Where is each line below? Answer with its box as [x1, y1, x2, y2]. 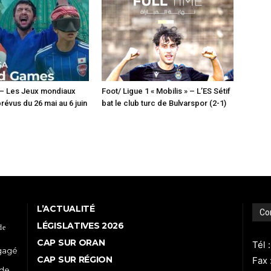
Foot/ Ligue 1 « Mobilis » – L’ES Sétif [102, 87, 230, 96]
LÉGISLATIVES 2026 [37, 220, 124, 232]
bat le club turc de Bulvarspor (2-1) [102, 99, 226, 108]
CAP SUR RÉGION [37, 254, 113, 266]
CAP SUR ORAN [37, 237, 105, 249]
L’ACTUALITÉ [37, 203, 95, 215]
